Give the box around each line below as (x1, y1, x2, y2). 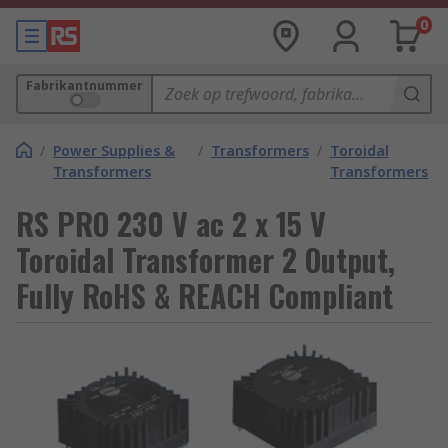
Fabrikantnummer (26, 77, 143, 94)
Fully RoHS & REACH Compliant (16, 273, 393, 318)
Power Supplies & (53, 141, 175, 160)
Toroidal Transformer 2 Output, (16, 237, 395, 282)
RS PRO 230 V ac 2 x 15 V (16, 201, 326, 246)
